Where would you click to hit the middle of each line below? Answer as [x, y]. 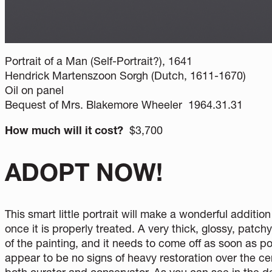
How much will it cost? [67, 130]
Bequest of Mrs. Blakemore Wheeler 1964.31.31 [124, 104]
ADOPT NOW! [84, 172]
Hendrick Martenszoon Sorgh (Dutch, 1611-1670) [125, 75]
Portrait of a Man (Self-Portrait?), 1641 [99, 61]
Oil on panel [34, 90]
